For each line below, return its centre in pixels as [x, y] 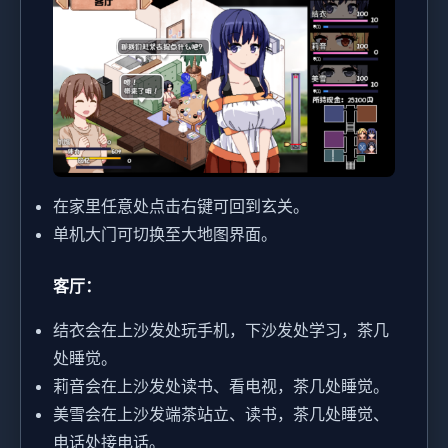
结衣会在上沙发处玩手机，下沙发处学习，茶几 [221, 329]
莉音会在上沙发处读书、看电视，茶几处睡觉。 [221, 385]
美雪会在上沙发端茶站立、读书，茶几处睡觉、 [221, 413]
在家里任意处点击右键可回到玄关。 [181, 205]
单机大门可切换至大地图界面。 [165, 233]
